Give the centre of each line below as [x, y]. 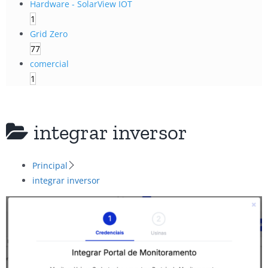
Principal [50, 166]
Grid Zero [49, 33]
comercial [49, 63]
